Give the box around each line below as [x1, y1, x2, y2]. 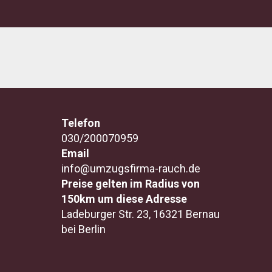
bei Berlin [61, 222, 106, 236]
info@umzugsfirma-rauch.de [61, 161, 200, 175]
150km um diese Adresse [61, 192, 187, 205]
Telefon [61, 116, 100, 129]
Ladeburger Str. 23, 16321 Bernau [61, 207, 220, 220]
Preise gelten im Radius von [61, 177, 200, 190]
